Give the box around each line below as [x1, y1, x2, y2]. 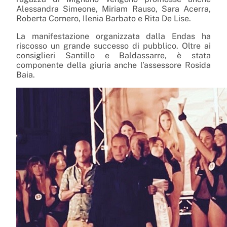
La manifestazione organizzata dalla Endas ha [16, 31, 211, 42]
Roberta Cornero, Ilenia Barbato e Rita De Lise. [16, 14, 191, 24]
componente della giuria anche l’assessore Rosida [16, 60, 211, 70]
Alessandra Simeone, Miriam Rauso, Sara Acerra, [16, 4, 211, 14]
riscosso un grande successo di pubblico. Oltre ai [16, 41, 211, 51]
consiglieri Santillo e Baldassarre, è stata [16, 51, 211, 61]
